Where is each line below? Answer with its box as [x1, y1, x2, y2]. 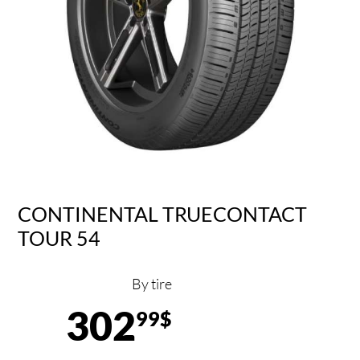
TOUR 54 [18, 225, 101, 250]
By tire [132, 275, 172, 293]
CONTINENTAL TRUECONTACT [18, 201, 308, 226]
